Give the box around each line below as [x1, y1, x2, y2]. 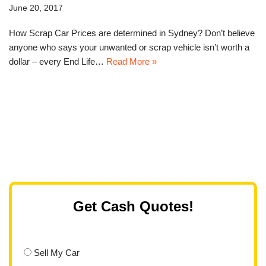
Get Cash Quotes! [72, 198, 194, 214]
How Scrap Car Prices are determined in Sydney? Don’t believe [9, 28, 255, 39]
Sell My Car [33, 247, 80, 258]
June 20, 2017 [9, 4, 63, 13]
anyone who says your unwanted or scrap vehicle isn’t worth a [9, 42, 249, 53]
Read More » [106, 56, 157, 67]
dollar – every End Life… [9, 56, 106, 67]
